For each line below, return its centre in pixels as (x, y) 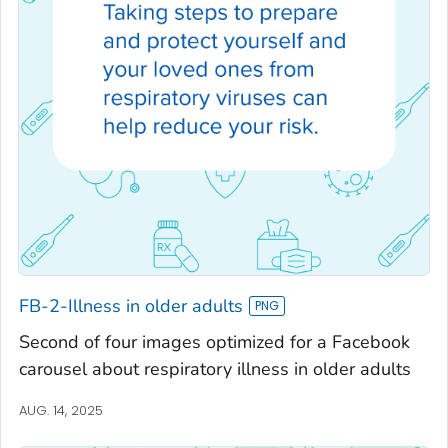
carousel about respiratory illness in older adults (215, 369)
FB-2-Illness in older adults (131, 306)
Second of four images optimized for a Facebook (214, 342)
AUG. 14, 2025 (61, 411)
